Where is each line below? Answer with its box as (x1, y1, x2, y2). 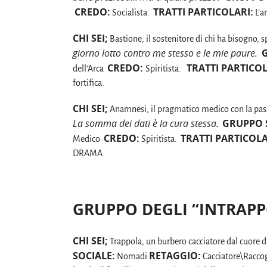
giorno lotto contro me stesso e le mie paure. (73, 46, 260, 60)
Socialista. (110, 7, 153, 17)
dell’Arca (73, 64, 107, 74)
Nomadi (115, 251, 149, 261)
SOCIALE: (73, 249, 115, 262)
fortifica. (73, 78, 104, 88)
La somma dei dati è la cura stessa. (73, 117, 219, 131)
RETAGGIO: (149, 249, 201, 262)
